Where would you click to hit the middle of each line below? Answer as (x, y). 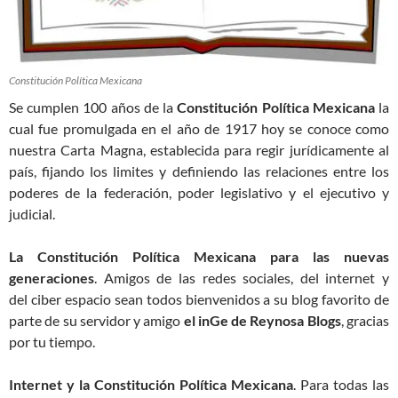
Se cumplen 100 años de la (93, 107)
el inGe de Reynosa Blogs (262, 321)
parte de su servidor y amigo (96, 321)
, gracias (365, 321)
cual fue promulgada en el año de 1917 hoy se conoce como (199, 129)
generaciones (52, 278)
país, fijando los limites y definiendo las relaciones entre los (199, 171)
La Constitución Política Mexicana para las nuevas (199, 257)
